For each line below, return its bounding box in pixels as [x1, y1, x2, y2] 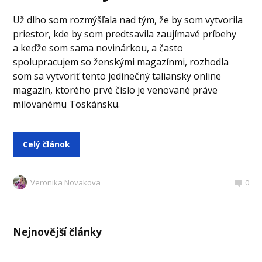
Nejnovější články [13, 225, 102, 239]
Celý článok [23, 139, 71, 150]
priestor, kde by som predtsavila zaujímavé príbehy [13, 27, 237, 41]
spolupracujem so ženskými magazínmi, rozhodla [13, 56, 229, 69]
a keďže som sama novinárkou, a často [13, 42, 184, 55]
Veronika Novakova [30, 177, 101, 188]
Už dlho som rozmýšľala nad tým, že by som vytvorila [13, 13, 243, 27]
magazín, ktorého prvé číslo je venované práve [13, 84, 218, 97]
